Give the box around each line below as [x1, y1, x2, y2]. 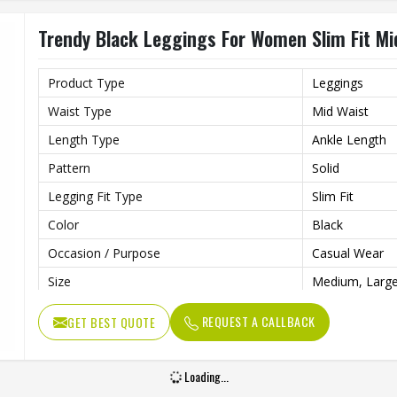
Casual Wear [312, 245, 384, 261]
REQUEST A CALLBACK [198, 312, 315, 331]
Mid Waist [312, 103, 369, 120]
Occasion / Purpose [48, 245, 160, 261]
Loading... [181, 367, 229, 385]
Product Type [48, 74, 125, 91]
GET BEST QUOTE [67, 313, 155, 331]
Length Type [48, 131, 120, 148]
